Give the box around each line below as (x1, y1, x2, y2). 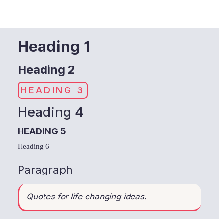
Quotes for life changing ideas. (26, 191, 147, 201)
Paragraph (18, 163, 73, 176)
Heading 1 (18, 37, 91, 55)
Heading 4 (18, 104, 84, 120)
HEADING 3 (21, 85, 85, 96)
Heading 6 (18, 142, 50, 150)
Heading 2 (18, 63, 76, 77)
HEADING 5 (18, 125, 66, 136)
